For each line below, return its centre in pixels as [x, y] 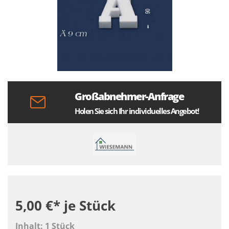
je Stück [90, 205]
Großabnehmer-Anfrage [129, 96]
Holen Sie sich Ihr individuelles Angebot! [137, 111]
